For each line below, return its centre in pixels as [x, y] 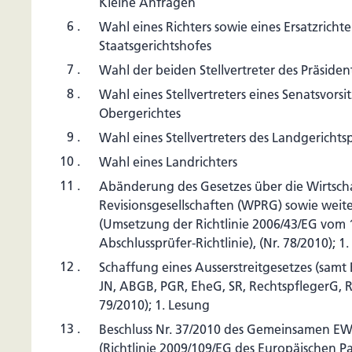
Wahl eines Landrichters [168, 162]
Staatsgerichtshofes [155, 46]
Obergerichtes [140, 113]
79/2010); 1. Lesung [154, 305]
